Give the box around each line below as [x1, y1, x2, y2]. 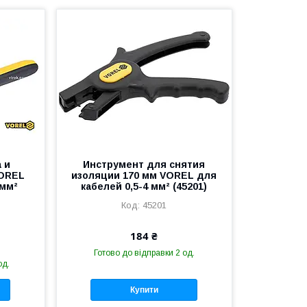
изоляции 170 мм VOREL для [71, 169, 217, 181]
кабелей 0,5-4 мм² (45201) [81, 180, 208, 192]
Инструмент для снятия [83, 158, 206, 170]
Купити [130, 284, 158, 295]
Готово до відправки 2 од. [93, 247, 195, 258]
